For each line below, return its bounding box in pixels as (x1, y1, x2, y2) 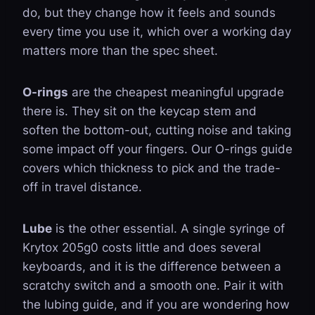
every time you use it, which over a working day (22, 25, 291, 39)
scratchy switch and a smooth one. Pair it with (22, 278, 283, 292)
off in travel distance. (22, 180, 142, 194)
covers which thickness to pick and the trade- (22, 161, 281, 175)
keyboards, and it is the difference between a (22, 259, 281, 274)
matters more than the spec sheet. (22, 44, 218, 58)
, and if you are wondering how (114, 297, 290, 311)
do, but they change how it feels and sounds (22, 6, 276, 20)
